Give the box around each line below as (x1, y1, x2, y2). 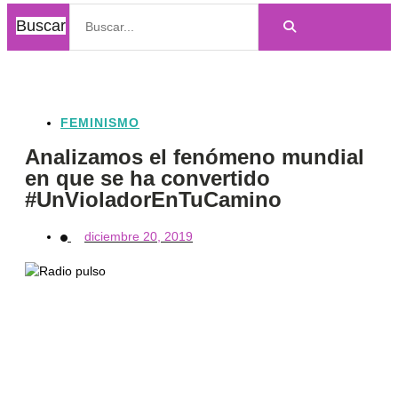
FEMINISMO (60, 115, 139, 130)
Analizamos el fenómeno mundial (25, 145, 364, 169)
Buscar (16, 17, 66, 35)
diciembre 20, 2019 (84, 229, 193, 243)
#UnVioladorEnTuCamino (25, 187, 282, 211)
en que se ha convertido (25, 166, 270, 190)
